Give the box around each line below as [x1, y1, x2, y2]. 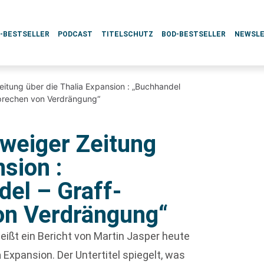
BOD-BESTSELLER [161, 30, 226, 38]
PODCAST [58, 30, 93, 38]
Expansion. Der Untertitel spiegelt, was [1, 249, 186, 261]
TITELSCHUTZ [101, 30, 153, 38]
